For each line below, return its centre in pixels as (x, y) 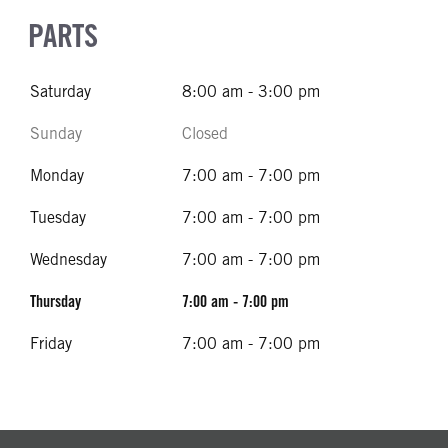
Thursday (55, 301)
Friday (51, 343)
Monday (57, 175)
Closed (205, 133)
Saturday (60, 91)
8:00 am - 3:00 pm (251, 91)
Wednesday (68, 259)
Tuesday (58, 217)
